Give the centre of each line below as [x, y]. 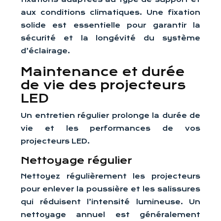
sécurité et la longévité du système [110, 38]
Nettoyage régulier [76, 161]
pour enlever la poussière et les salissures [110, 189]
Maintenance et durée [103, 72]
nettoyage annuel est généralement [110, 215]
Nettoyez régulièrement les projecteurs [110, 176]
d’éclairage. [45, 51]
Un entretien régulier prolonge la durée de [110, 115]
